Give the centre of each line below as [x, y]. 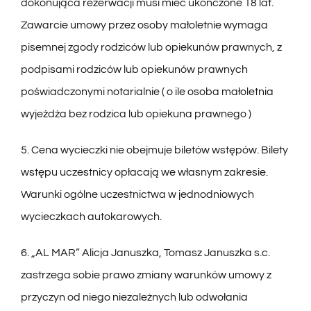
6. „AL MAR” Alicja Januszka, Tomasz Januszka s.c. [145, 253]
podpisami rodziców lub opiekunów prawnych [134, 70]
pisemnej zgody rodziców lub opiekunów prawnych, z [151, 48]
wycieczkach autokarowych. [91, 217]
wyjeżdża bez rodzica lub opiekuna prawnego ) [136, 114]
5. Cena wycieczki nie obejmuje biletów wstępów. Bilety [154, 150]
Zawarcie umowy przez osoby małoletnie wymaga [144, 25]
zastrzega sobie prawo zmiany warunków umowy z [146, 275]
